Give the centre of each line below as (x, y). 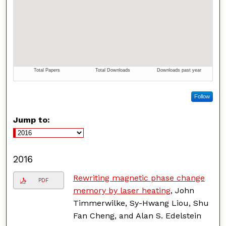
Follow (202, 96)
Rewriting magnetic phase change (139, 178)
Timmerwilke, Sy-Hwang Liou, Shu (141, 203)
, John (182, 190)
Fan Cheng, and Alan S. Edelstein (137, 215)
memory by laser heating (122, 190)
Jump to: (32, 120)
